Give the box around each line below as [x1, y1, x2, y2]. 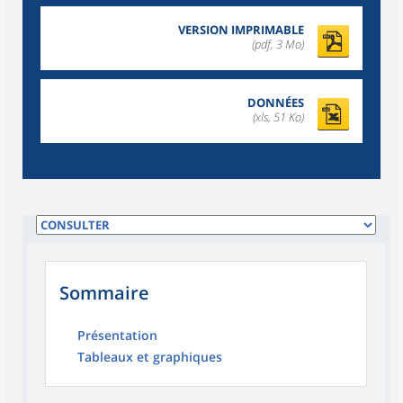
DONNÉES [247, 94, 304, 111]
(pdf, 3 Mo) [252, 36, 304, 52]
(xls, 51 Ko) [253, 109, 304, 125]
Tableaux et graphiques [77, 348, 222, 365]
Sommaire [59, 281, 149, 305]
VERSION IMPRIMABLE [178, 22, 304, 38]
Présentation [77, 327, 157, 344]
